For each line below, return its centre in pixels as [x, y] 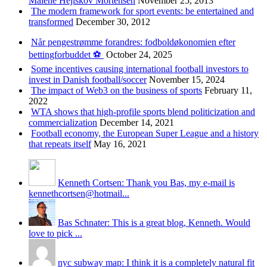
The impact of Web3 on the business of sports [117, 90]
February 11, [228, 90]
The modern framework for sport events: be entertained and [142, 11]
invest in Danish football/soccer [88, 79]
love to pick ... [55, 233]
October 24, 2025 [139, 54]
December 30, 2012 [113, 21]
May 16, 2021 [120, 144]
